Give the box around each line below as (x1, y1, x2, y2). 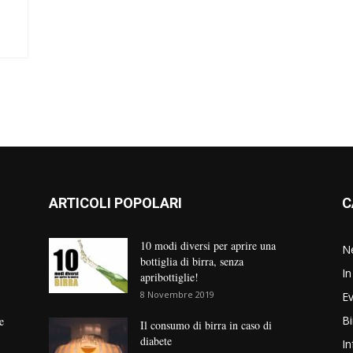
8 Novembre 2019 (140, 288, 214, 300)
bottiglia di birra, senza (140, 254, 243, 269)
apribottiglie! (140, 269, 199, 284)
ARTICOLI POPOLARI (49, 195, 182, 211)
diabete (140, 333, 172, 348)
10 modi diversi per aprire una (140, 238, 276, 253)
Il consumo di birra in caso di (140, 318, 272, 333)
